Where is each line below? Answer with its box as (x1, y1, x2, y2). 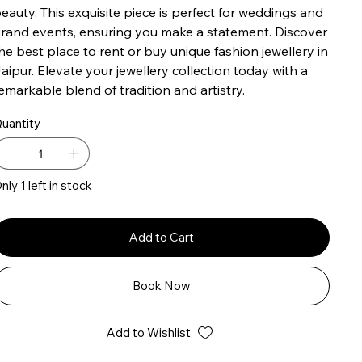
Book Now (133, 278, 192, 294)
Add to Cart (129, 229, 195, 246)
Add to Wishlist (107, 325, 192, 341)
